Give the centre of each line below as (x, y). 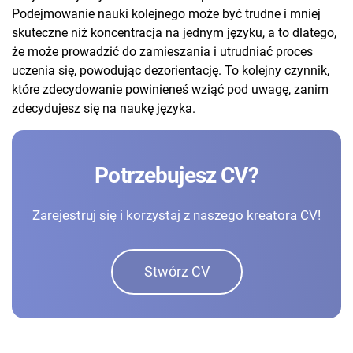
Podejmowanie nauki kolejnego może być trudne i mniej (166, 14)
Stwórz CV (176, 272)
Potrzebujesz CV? (176, 176)
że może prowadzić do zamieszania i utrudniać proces (162, 52)
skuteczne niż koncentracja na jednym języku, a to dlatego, (174, 33)
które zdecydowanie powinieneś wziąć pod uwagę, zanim (170, 90)
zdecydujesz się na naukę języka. (104, 109)
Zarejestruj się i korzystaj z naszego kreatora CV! (176, 216)
